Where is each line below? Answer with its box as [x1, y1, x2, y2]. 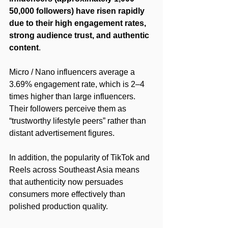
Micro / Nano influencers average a [9, 67, 137, 76]
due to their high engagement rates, [9, 18, 148, 27]
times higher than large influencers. [9, 92, 137, 101]
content [9, 43, 39, 52]
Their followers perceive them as [9, 104, 128, 113]
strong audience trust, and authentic [9, 31, 151, 40]
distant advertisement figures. [9, 128, 115, 137]
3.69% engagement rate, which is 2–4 [9, 79, 147, 89]
